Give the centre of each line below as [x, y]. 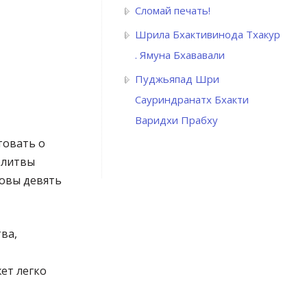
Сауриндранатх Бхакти [192, 100]
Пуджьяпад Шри [177, 79]
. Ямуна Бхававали [180, 55]
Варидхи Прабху [176, 120]
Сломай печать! [173, 11]
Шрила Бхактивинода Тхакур [208, 35]
